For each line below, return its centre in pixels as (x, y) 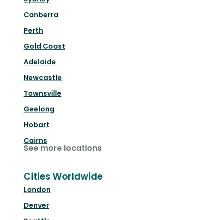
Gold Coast (44, 46)
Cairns (35, 141)
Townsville (42, 94)
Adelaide (40, 62)
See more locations (63, 148)
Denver (36, 206)
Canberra (41, 15)
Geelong (39, 109)
